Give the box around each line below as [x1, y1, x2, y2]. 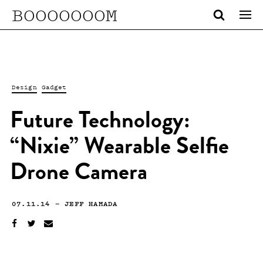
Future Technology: [10, 111, 190, 134]
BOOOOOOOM [12, 2, 117, 26]
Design [12, 82, 37, 92]
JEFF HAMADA [65, 198, 118, 208]
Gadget [41, 82, 67, 92]
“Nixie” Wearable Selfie [10, 137, 229, 160]
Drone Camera [10, 163, 147, 186]
